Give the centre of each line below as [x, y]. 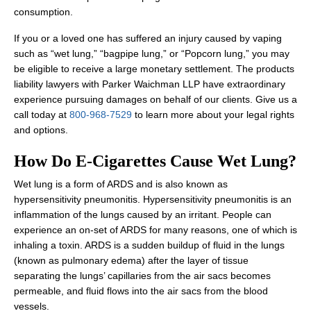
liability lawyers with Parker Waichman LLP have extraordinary [150, 84]
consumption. [43, 12]
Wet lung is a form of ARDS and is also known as [121, 184]
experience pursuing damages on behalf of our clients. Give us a [155, 99]
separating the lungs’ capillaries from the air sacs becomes [142, 276]
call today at [42, 115]
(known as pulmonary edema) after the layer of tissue [131, 260]
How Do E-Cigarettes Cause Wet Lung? [155, 161]
